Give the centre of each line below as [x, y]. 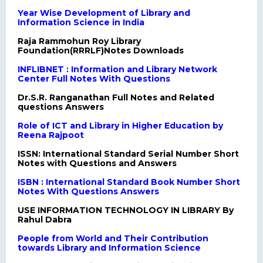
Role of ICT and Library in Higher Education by [120, 125]
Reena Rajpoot [50, 135]
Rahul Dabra [44, 219]
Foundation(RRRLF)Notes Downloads [100, 50]
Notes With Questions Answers [88, 191]
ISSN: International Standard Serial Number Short [128, 154]
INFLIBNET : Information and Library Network [117, 69]
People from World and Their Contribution [113, 238]
